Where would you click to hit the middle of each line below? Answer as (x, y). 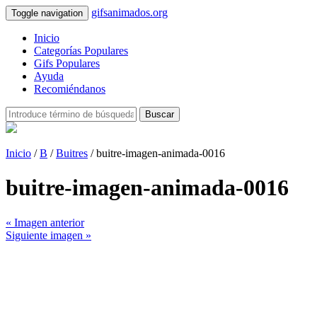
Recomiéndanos (70, 89)
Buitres (72, 153)
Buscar (160, 114)
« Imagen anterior (45, 222)
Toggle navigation (47, 13)
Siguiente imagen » (48, 235)
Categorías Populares (81, 51)
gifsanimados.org (129, 12)
